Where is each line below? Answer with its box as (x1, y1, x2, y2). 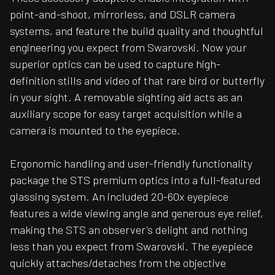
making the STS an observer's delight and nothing (10, 223, 247, 237)
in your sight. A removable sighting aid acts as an (10, 90, 242, 104)
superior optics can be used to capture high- (10, 57, 220, 71)
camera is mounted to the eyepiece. (10, 123, 180, 137)
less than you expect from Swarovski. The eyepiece (10, 239, 253, 254)
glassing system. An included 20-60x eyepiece (10, 190, 228, 204)
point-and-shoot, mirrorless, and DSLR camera (10, 7, 235, 21)
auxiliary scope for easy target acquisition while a (10, 107, 242, 121)
